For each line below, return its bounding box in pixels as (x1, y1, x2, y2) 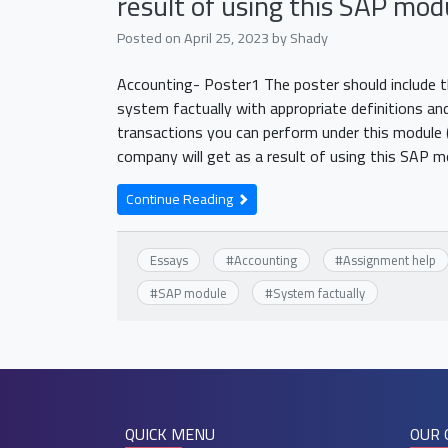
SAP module (157, 280, 227, 305)
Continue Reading (126, 186, 236, 212)
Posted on (117, 24, 184, 51)
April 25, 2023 (184, 24, 269, 51)
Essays (149, 248, 188, 273)
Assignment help (343, 248, 437, 273)
